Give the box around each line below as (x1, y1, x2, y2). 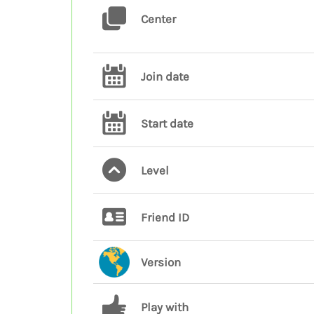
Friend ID (141, 210, 189, 224)
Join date (141, 69, 189, 83)
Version (141, 255, 181, 269)
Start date (141, 116, 193, 130)
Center (141, 12, 176, 26)
